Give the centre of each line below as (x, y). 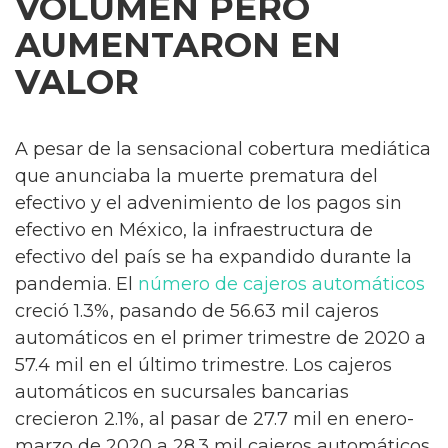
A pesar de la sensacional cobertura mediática (223, 149)
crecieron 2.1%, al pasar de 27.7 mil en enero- (214, 419)
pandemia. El (76, 284)
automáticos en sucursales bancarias (182, 392)
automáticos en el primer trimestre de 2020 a (220, 338)
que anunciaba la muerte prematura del (196, 176)
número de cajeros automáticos (281, 284)
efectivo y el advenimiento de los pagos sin (208, 203)
